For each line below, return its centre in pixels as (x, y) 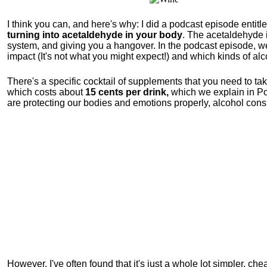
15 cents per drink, (127, 92)
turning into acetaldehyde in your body (95, 35)
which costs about (46, 92)
